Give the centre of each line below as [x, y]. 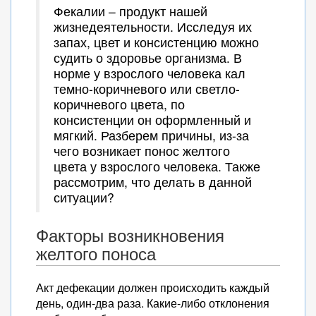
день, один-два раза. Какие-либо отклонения [153, 303]
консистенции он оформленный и [152, 120]
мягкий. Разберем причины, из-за [151, 135]
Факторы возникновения [130, 236]
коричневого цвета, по [119, 104]
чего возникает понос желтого [142, 151]
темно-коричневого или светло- [147, 89]
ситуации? [84, 197]
